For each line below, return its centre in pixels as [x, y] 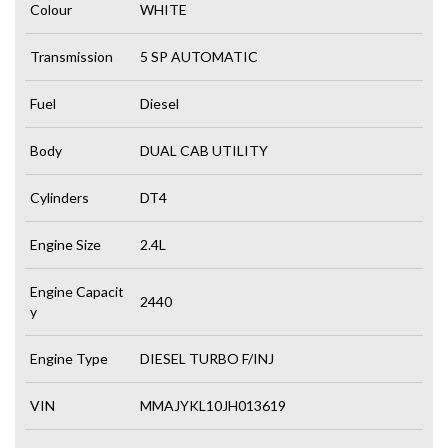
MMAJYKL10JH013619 [213, 405]
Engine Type [69, 358]
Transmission [71, 56]
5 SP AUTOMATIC [199, 56]
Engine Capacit [77, 291]
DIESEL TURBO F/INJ [207, 358]
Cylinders [59, 197]
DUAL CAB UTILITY [204, 150]
